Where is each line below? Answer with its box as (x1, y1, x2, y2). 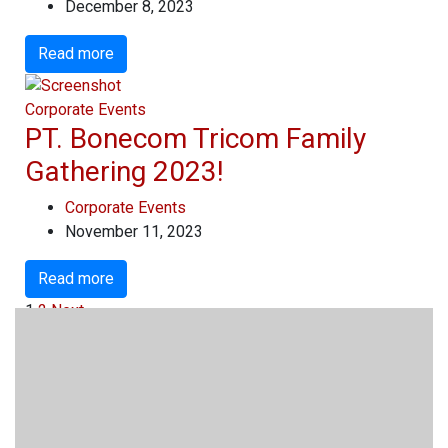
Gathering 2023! (25, 154, 224, 188)
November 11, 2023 (65, 221, 203, 241)
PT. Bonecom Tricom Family (25, 121, 366, 155)
